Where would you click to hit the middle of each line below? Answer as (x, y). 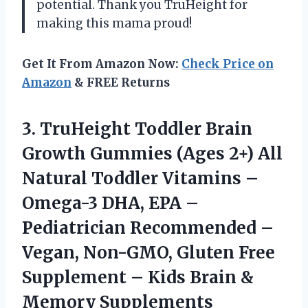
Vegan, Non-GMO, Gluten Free (148, 253)
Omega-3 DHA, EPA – (110, 203)
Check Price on (228, 64)
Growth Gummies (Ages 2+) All (152, 154)
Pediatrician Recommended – (148, 228)
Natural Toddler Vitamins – (140, 179)
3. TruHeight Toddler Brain (137, 129)
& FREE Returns (121, 83)
